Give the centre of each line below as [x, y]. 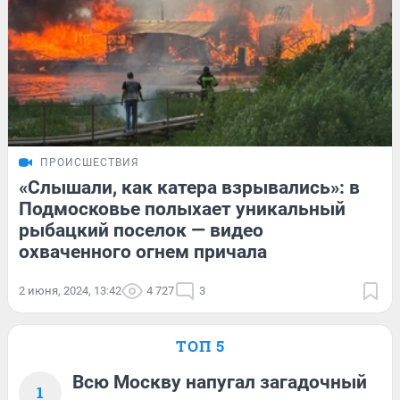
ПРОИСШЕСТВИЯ [90, 163]
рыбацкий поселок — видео [141, 231]
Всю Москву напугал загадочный [220, 383]
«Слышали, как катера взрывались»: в [189, 188]
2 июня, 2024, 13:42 [70, 291]
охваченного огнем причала [143, 252]
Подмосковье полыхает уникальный [182, 209]
